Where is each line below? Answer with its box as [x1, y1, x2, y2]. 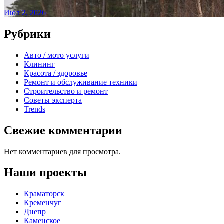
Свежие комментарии [4, 123, 122, 137]
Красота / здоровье [24, 68, 87, 77]
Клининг [24, 59, 55, 68]
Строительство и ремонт [24, 86, 108, 95]
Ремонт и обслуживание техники [24, 77, 137, 86]
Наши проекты [4, 166, 87, 179]
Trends [24, 104, 45, 113]
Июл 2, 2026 [4, 8, 46, 17]
